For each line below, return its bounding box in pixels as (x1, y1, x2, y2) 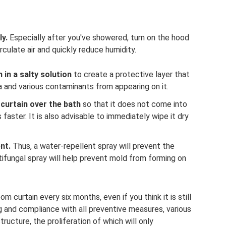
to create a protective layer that (72, 70, 190, 80)
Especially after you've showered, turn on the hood (8, 33, 189, 43)
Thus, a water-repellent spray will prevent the (11, 141, 175, 151)
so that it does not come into (81, 99, 187, 109)
